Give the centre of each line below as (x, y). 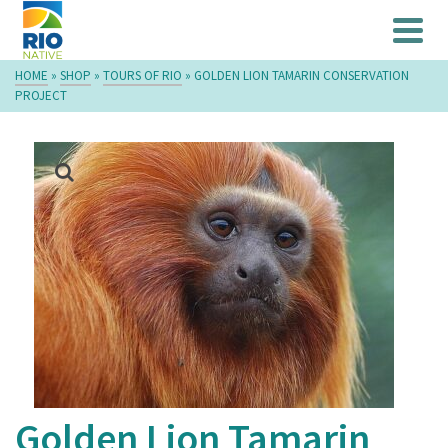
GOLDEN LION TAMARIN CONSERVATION (301, 75)
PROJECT (41, 95)
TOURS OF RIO (142, 75)
